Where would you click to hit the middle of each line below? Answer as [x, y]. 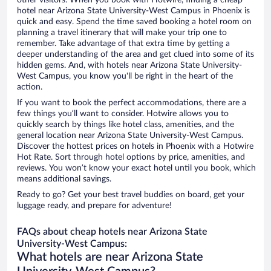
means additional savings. [64, 179]
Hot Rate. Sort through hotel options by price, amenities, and [131, 158]
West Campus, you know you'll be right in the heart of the [125, 77]
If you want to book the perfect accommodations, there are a [132, 103]
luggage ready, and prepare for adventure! [94, 206]
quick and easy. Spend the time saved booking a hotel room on [134, 22]
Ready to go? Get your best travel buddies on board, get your [131, 195]
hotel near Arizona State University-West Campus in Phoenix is [133, 11]
